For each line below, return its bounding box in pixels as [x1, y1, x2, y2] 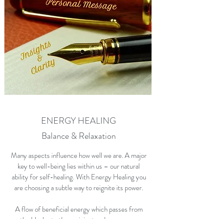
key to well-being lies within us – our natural [18, 161, 140, 172]
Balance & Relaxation [42, 130, 116, 142]
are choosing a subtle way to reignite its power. [14, 182, 143, 193]
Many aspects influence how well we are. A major [11, 150, 147, 161]
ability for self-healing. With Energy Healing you [11, 172, 146, 182]
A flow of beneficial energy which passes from [15, 204, 143, 215]
